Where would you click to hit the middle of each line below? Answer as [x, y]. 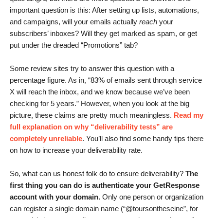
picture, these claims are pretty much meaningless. [92, 115]
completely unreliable [46, 139]
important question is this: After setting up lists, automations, [104, 10]
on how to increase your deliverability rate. [76, 150]
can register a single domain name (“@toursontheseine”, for [104, 209]
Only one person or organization [152, 197]
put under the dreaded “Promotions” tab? [74, 45]
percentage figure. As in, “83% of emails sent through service [106, 80]
